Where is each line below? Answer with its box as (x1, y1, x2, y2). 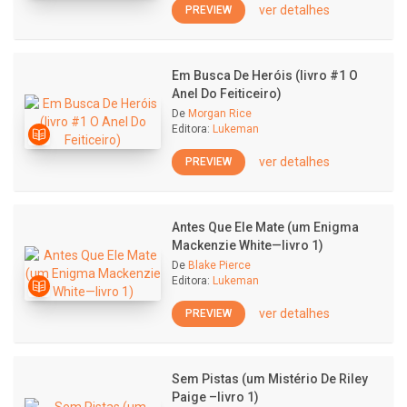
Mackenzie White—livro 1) (172, 238, 323, 253)
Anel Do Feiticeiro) (172, 86, 282, 101)
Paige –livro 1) (172, 390, 259, 404)
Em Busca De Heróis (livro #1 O (172, 68, 358, 83)
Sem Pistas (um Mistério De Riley (172, 372, 368, 386)
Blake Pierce (188, 259, 251, 272)
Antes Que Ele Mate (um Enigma (172, 220, 359, 234)
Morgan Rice (188, 107, 252, 120)
